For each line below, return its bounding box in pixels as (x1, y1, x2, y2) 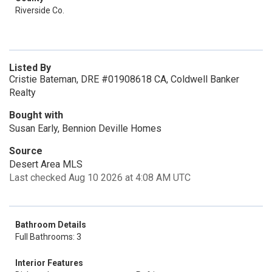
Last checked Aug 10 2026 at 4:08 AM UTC (9, 172, 191, 183)
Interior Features (15, 258, 83, 268)
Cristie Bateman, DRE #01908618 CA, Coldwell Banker (9, 73, 239, 85)
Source (9, 145, 42, 157)
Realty (9, 87, 36, 98)
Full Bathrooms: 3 (15, 232, 81, 242)
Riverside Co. (15, 5, 64, 15)
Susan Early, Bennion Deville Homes (9, 123, 161, 134)
